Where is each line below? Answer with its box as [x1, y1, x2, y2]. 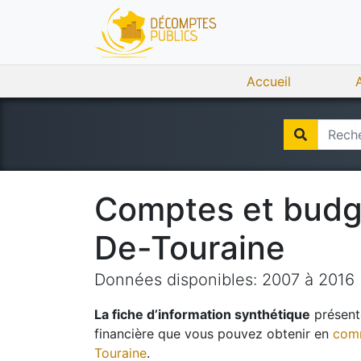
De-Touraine [94, 228, 285, 268]
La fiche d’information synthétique [94, 306, 310, 322]
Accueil [247, 73, 291, 89]
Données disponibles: [94, 270, 262, 289]
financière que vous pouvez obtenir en [94, 326, 329, 342]
